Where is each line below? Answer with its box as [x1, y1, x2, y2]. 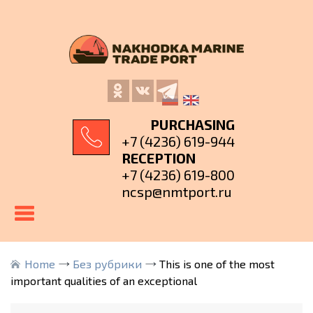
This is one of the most [159, 257, 275, 271]
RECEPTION [122, 150, 196, 167]
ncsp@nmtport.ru [122, 183, 232, 201]
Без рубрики [73, 257, 142, 271]
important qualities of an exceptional [10, 274, 197, 288]
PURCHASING [150, 116, 235, 133]
